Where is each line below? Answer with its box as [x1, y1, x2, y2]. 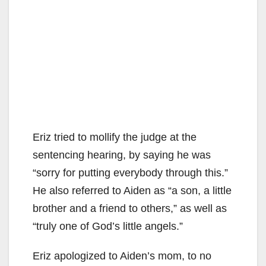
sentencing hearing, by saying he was [33, 148, 211, 161]
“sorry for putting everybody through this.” [33, 166, 228, 179]
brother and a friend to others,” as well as [33, 202, 227, 214]
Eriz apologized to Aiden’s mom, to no [33, 249, 211, 262]
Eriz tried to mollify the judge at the [33, 131, 197, 143]
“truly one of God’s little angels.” [33, 220, 183, 232]
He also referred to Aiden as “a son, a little [33, 184, 232, 197]
